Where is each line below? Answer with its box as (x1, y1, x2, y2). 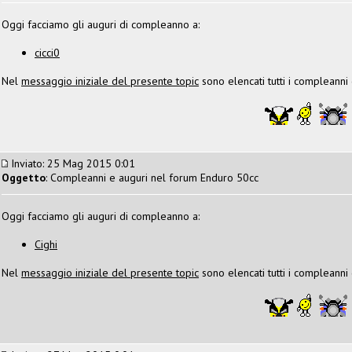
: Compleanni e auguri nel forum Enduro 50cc (46, 170, 258, 185)
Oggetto (2, 170, 46, 185)
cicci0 (35, 45, 60, 60)
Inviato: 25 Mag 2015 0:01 (8, 156, 135, 170)
